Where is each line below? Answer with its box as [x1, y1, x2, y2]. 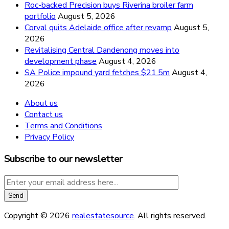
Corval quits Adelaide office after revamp [25, 22, 172, 34]
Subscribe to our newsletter [4, 152, 122, 166]
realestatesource [72, 210, 134, 221]
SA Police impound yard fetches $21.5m [25, 67, 170, 79]
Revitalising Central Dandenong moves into [25, 44, 179, 56]
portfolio [25, 11, 56, 22]
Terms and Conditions [25, 120, 102, 132]
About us [25, 98, 58, 109]
